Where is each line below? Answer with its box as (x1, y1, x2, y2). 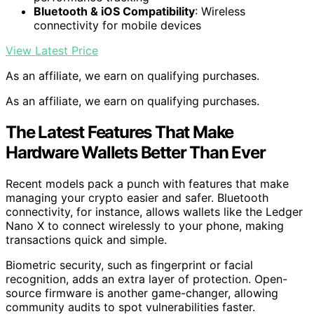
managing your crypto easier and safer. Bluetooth (6, 191, 268, 205)
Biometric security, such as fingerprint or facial (6, 258, 253, 273)
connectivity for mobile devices (34, 18, 201, 33)
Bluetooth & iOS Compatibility (34, 4, 195, 19)
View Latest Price (6, 43, 98, 58)
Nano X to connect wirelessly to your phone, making (6, 219, 284, 233)
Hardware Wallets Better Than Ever (6, 142, 266, 163)
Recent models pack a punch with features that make (6, 177, 289, 191)
